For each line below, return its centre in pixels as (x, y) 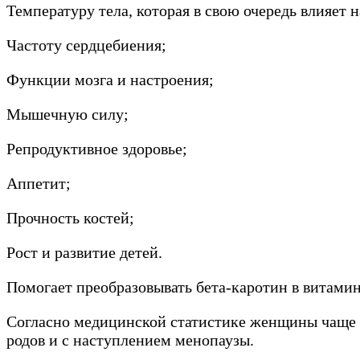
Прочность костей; (70, 217)
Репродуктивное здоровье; (97, 148)
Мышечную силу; (67, 114)
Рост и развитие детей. (84, 252)
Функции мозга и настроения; (110, 79)
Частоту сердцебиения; (86, 45)
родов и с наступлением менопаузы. (130, 340)
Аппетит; (39, 183)
